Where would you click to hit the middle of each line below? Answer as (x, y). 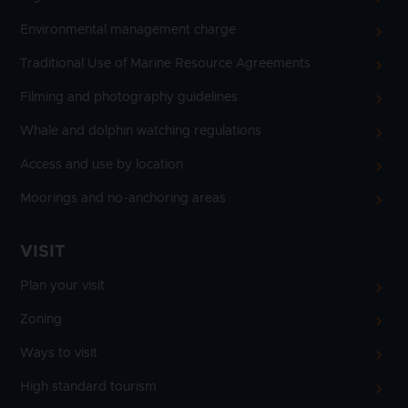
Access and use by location (102, 164)
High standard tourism (88, 387)
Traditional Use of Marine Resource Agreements (165, 63)
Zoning (41, 319)
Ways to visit (59, 353)
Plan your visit (62, 286)
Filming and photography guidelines (129, 97)
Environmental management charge (128, 30)
